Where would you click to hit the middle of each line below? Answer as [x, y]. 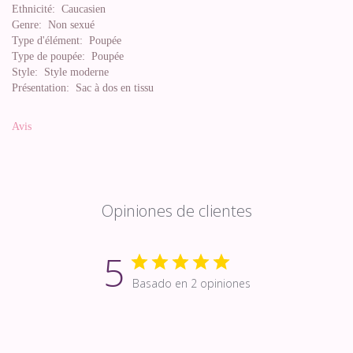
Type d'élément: [47, 41]
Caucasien [80, 9]
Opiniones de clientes [176, 211]
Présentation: [41, 88]
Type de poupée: [48, 56]
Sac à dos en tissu [111, 88]
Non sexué [68, 25]
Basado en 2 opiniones [191, 283]
